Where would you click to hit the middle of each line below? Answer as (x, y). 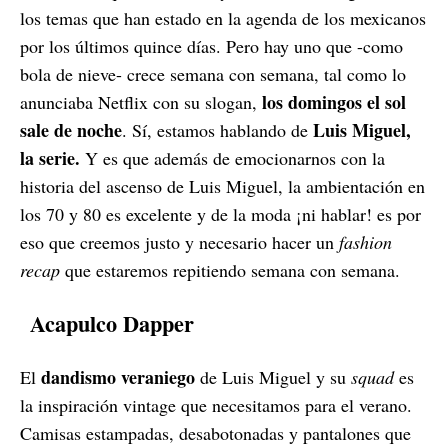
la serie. (50, 157)
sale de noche (71, 129)
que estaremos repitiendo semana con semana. (230, 269)
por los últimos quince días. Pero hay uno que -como (211, 45)
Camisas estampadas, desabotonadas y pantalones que (215, 433)
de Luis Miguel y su (273, 377)
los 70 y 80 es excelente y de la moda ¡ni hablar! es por (220, 213)
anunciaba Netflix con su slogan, (141, 101)
